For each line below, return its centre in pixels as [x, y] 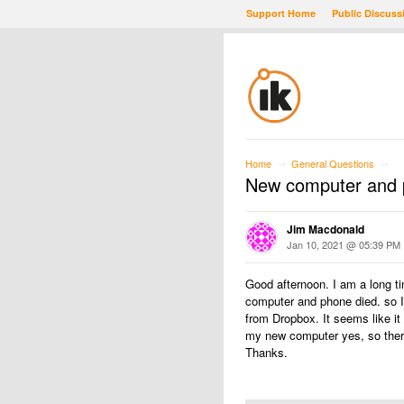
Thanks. [266, 352]
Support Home [281, 13]
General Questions [333, 163]
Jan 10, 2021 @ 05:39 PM [344, 244]
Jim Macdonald [326, 229]
